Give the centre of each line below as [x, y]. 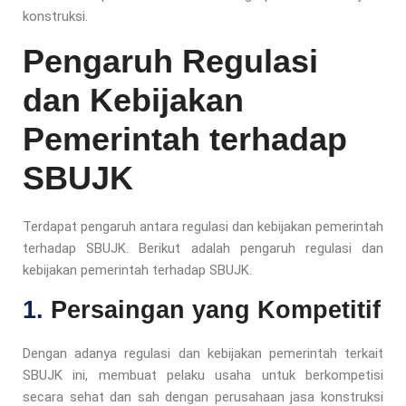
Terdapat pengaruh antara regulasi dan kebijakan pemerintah [203, 226]
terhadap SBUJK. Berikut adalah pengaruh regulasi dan [203, 248]
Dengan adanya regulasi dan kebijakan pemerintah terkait [203, 353]
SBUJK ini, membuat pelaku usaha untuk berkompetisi [203, 375]
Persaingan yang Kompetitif [216, 309]
